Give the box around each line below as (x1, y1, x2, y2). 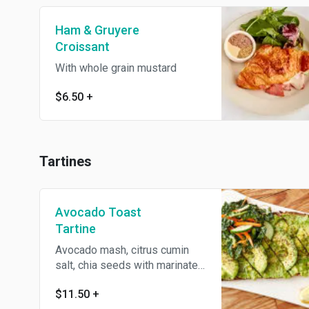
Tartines (39, 153, 92, 170)
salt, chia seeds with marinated (55, 259, 204, 272)
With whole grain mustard (55, 61, 177, 74)
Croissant (55, 39, 110, 54)
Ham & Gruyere (55, 23, 139, 37)
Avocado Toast (55, 205, 141, 219)
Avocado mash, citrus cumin (55, 243, 189, 257)
